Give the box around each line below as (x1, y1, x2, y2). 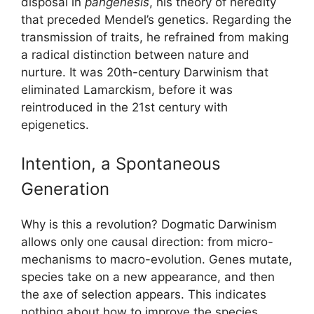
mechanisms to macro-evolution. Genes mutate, (21, 252, 292, 267)
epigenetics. (21, 117, 89, 132)
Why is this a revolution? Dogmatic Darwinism (21, 217, 277, 232)
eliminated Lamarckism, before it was (21, 82, 233, 97)
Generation (21, 179, 109, 200)
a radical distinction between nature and (21, 47, 250, 62)
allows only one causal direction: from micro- (21, 235, 273, 250)
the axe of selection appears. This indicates (21, 287, 266, 302)
